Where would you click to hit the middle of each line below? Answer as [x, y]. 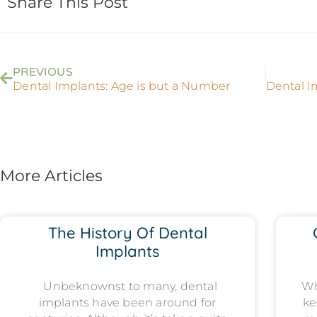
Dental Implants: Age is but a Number [122, 86]
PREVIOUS [43, 72]
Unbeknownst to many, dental [127, 286]
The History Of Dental [127, 233]
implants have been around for [127, 302]
